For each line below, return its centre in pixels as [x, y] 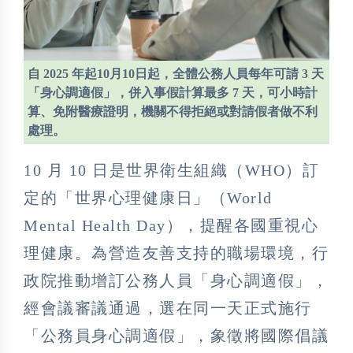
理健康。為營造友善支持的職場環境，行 [176, 253]
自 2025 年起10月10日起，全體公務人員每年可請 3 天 [176, 73]
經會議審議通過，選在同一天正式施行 [168, 308]
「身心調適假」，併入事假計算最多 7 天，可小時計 [173, 92]
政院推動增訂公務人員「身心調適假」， [176, 280]
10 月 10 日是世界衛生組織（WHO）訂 [171, 170]
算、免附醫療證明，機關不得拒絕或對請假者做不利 [173, 111]
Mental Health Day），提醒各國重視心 [171, 225]
